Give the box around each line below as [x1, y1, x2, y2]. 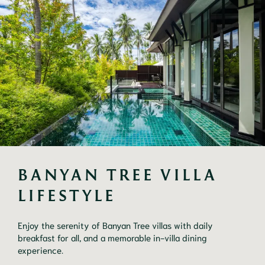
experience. [18, 243, 63, 256]
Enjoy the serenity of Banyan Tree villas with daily [18, 218, 213, 231]
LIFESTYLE [18, 185, 116, 205]
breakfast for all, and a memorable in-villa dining [18, 231, 207, 243]
